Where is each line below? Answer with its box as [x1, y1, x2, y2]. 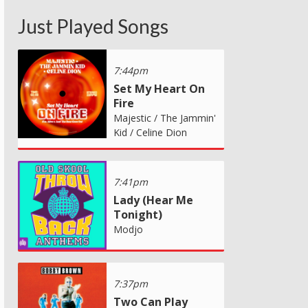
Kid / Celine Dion [113, 125, 187, 139]
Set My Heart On [113, 80, 205, 96]
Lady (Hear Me [113, 192, 193, 208]
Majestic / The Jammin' [113, 111, 216, 124]
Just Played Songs [18, 14, 168, 38]
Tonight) [113, 206, 162, 222]
